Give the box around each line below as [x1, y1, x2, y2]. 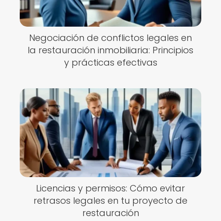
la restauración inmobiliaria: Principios [28, 44, 193, 56]
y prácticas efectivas [64, 56, 157, 69]
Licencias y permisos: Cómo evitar [36, 182, 185, 194]
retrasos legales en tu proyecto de [34, 194, 187, 207]
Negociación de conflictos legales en [29, 32, 192, 44]
